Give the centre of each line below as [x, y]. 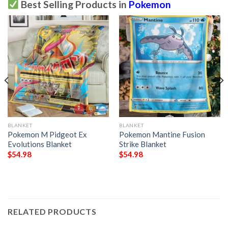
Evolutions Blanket [39, 144]
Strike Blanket [142, 144]
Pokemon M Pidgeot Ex [47, 135]
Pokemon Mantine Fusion [162, 135]
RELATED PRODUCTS [52, 211]
